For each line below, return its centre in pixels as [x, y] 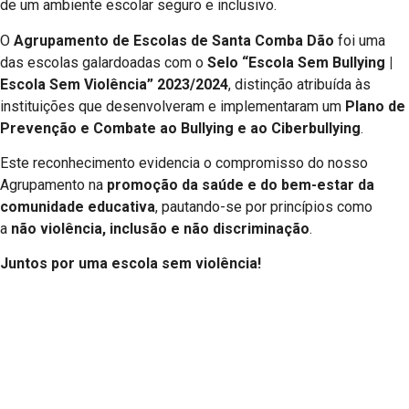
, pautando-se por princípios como [264, 206]
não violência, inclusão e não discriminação [160, 228]
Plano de [375, 106]
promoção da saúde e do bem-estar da [241, 184]
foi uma [360, 40]
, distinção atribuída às [299, 84]
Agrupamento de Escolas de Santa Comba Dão [174, 40]
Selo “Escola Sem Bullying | [300, 62]
